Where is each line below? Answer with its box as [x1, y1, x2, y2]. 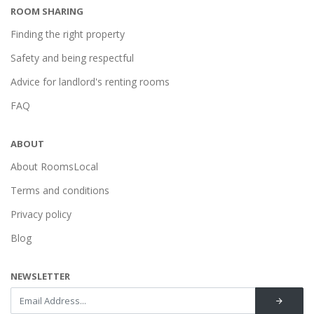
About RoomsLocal [11, 160, 98, 173]
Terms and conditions [11, 184, 109, 197]
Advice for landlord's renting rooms [11, 75, 170, 88]
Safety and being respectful [11, 51, 134, 64]
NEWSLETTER [11, 270, 70, 282]
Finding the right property [11, 27, 125, 41]
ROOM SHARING [11, 5, 83, 18]
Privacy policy [11, 207, 71, 221]
